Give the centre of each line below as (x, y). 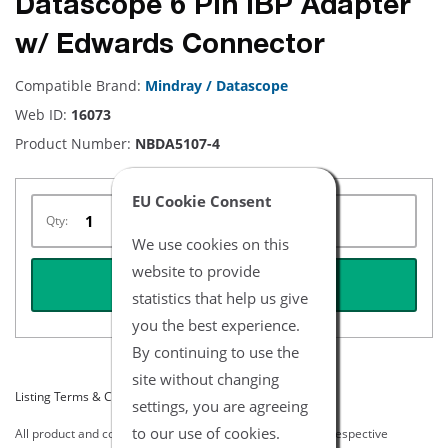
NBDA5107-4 (177, 143)
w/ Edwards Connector (170, 47)
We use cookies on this (210, 243)
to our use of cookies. (206, 432)
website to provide (196, 270)
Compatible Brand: (80, 85)
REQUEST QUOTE (224, 285)
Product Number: (75, 143)
